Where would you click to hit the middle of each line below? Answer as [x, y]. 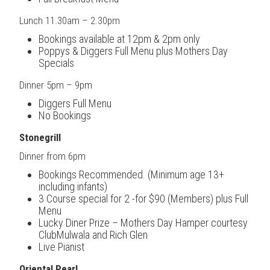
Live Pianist [61, 246]
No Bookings [65, 115]
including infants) [73, 186]
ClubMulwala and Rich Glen [93, 234]
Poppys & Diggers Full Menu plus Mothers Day [133, 51]
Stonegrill [40, 137]
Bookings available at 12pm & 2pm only [119, 39]
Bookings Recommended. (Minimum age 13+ [131, 174]
